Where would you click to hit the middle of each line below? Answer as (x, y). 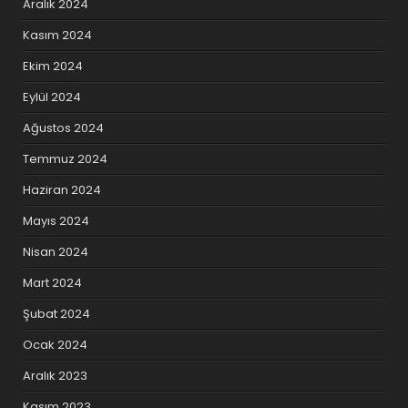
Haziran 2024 (62, 189)
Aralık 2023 (56, 375)
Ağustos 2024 (64, 127)
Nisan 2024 (56, 251)
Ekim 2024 (53, 66)
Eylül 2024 (52, 97)
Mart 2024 (53, 282)
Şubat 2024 (57, 313)
